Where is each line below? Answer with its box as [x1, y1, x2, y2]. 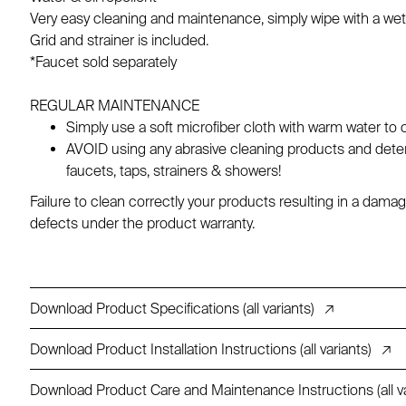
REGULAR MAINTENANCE [30, 97, 200, 113]
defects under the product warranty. [30, 215, 256, 231]
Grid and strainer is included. [30, 32, 209, 48]
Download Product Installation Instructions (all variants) [30, 341, 372, 357]
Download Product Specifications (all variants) [30, 300, 315, 316]
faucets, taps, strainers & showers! [66, 162, 282, 179]
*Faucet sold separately [30, 53, 178, 70]
